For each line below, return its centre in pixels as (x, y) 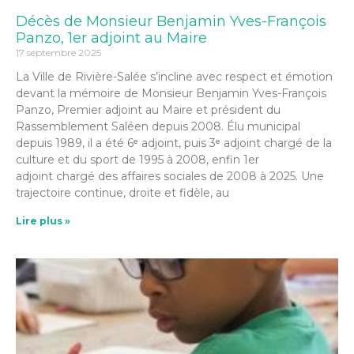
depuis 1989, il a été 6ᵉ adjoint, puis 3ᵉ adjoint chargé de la (174, 143)
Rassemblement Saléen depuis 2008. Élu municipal (158, 126)
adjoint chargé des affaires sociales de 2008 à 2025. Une (170, 176)
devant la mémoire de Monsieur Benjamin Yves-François (171, 93)
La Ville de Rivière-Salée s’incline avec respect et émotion (174, 77)
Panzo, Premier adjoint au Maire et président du (148, 110)
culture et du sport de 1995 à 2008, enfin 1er (137, 160)
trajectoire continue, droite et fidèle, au (122, 193)
